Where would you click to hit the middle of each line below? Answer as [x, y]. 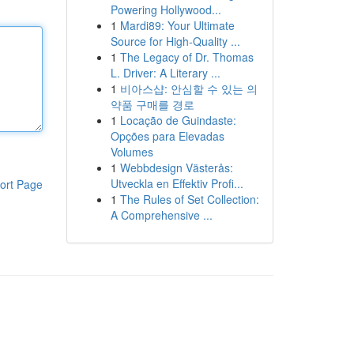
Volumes [132, 152]
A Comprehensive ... [161, 215]
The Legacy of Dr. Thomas [186, 57]
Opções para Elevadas [167, 136]
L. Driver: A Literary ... [165, 73]
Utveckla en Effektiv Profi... [177, 183]
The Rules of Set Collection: [189, 199]
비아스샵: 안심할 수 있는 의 [188, 88]
